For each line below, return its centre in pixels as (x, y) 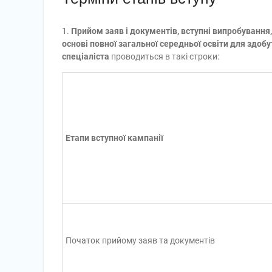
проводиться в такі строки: (165, 56)
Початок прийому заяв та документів (140, 240)
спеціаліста (87, 56)
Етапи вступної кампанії (114, 138)
